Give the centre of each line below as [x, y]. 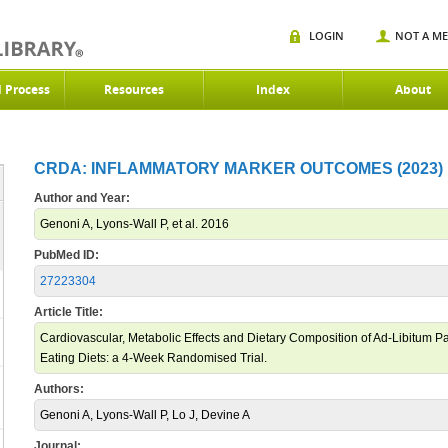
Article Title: [68, 312]
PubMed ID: [66, 255]
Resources [134, 89]
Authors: [59, 389]
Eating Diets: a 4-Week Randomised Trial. [153, 358]
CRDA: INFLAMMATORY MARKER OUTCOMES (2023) [238, 168]
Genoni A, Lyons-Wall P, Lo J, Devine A [145, 415]
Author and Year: [82, 198]
